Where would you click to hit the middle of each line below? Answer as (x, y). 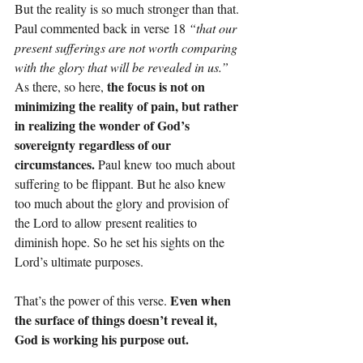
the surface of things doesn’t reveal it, (117, 319)
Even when (202, 300)
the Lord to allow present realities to (107, 222)
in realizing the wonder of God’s (104, 125)
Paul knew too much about (168, 164)
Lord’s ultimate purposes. (79, 261)
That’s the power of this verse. (92, 300)
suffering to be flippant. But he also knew (122, 183)
